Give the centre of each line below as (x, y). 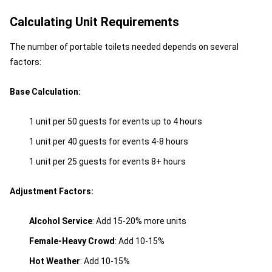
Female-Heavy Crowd (72, 241)
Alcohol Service (61, 221)
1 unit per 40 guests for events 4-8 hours (109, 141)
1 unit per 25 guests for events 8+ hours (107, 161)
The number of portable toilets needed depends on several (124, 47)
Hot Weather (55, 261)
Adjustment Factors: (52, 191)
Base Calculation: (45, 92)
